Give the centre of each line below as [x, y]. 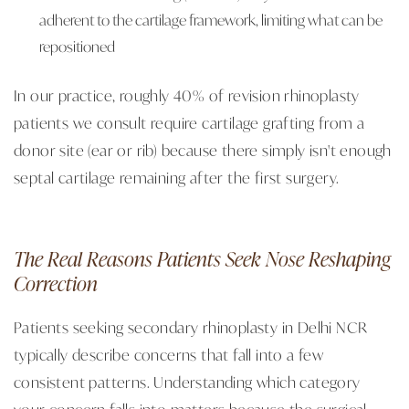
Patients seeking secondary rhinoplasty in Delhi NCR [191, 326]
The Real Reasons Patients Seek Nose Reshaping [202, 258]
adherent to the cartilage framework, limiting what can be [211, 19]
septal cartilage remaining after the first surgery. [177, 177]
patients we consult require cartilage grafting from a [189, 122]
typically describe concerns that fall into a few [169, 354]
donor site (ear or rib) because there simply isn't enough [203, 149]
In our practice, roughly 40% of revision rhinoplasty [187, 94]
